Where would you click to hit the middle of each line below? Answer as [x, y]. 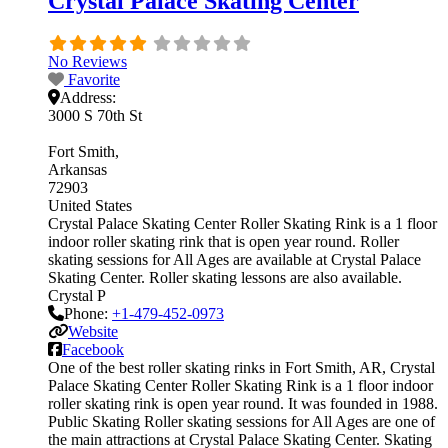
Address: [88, 97]
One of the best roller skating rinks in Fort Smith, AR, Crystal [241, 367]
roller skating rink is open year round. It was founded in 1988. [243, 403]
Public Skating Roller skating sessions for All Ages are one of [241, 421]
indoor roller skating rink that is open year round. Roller [223, 241]
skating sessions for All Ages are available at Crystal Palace [234, 259]
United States [90, 205]
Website [93, 331]
